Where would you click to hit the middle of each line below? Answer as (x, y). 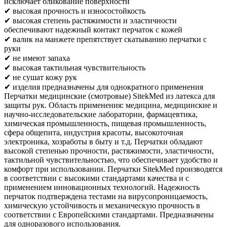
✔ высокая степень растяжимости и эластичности (90, 21)
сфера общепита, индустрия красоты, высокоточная (93, 133)
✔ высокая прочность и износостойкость (75, 11)
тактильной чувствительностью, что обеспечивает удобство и (111, 160)
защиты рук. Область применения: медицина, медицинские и (111, 105)
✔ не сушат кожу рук (41, 77)
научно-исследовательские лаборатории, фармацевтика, (101, 114)
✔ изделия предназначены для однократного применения (104, 87)
